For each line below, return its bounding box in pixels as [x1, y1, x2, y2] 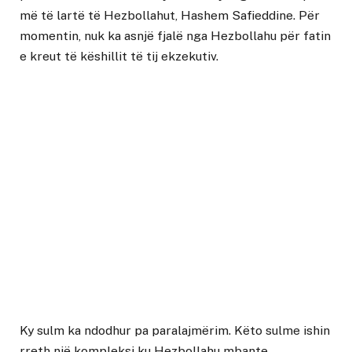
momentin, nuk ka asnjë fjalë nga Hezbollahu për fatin [20, 28, 331, 44]
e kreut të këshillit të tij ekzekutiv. [20, 49, 218, 64]
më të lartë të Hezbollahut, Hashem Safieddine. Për [20, 8, 320, 24]
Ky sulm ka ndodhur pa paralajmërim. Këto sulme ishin [20, 322, 330, 338]
